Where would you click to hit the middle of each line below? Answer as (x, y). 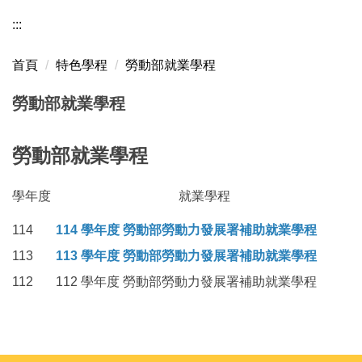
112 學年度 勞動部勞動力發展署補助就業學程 (186, 282)
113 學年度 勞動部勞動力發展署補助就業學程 (186, 256)
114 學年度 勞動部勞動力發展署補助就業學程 (186, 230)
